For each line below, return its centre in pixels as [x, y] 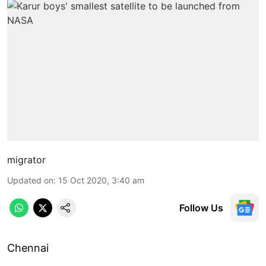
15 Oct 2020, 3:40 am [101, 180]
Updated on [30, 180]
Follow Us [201, 208]
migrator [26, 159]
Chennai [28, 248]
